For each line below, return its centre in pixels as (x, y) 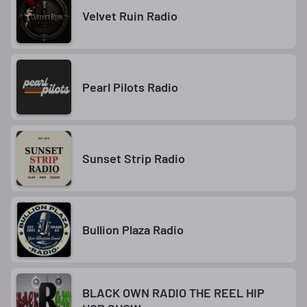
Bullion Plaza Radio (133, 229)
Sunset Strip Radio (134, 158)
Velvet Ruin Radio (130, 15)
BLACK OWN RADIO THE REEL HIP (173, 293)
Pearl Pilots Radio (130, 87)
